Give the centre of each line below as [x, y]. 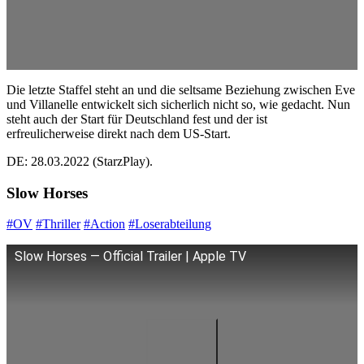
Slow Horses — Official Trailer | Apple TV [130, 257]
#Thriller [58, 224]
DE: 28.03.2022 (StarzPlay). [80, 161]
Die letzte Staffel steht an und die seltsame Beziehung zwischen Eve [181, 90]
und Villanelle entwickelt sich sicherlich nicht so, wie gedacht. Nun [178, 104]
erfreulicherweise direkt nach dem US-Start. [119, 134]
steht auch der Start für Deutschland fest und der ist [137, 119]
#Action [104, 224]
